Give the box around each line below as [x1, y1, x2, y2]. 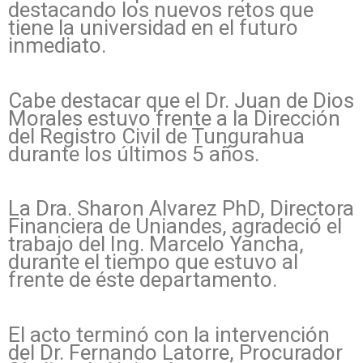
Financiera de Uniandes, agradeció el [8, 214, 342, 239]
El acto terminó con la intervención [8, 322, 330, 347]
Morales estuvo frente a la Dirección [8, 105, 340, 130]
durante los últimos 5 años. [8, 141, 259, 166]
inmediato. [8, 33, 106, 58]
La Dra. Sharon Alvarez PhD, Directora [8, 196, 354, 221]
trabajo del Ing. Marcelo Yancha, [8, 232, 304, 257]
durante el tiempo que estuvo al [8, 250, 298, 275]
